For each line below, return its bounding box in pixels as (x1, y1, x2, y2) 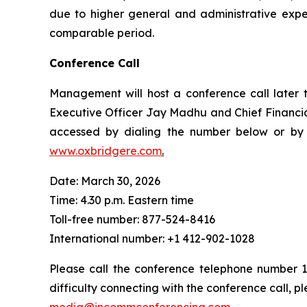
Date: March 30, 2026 (49, 174, 160, 188)
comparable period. (49, 26, 154, 40)
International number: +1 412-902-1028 (49, 232, 255, 245)
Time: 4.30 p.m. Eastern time (49, 193, 194, 207)
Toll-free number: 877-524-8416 (49, 212, 215, 226)
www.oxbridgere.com (49, 144, 162, 158)
